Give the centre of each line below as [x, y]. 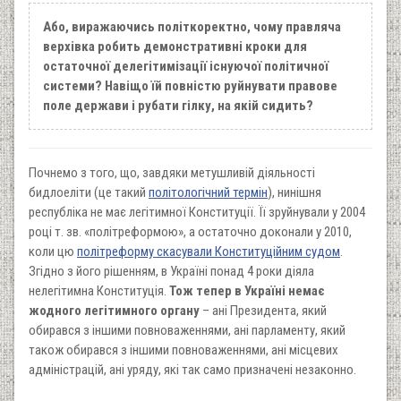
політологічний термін [208, 192]
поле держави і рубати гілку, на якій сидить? [178, 105]
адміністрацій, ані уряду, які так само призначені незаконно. [192, 369]
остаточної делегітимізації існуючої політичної [186, 66]
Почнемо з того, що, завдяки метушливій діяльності [172, 172]
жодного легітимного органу [114, 310]
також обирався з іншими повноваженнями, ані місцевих [183, 350]
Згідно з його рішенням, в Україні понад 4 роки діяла [171, 271]
